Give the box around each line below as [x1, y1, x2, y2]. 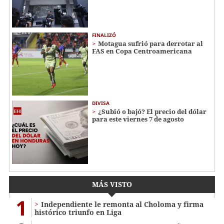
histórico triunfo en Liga [34, 207, 121, 217]
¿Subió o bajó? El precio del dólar [98, 107, 206, 116]
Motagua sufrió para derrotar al [98, 38, 203, 48]
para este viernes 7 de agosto [92, 114, 184, 124]
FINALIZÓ [92, 31, 116, 38]
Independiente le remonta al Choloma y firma [41, 199, 203, 209]
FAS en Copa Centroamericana [92, 46, 192, 55]
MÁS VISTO [92, 179, 132, 189]
